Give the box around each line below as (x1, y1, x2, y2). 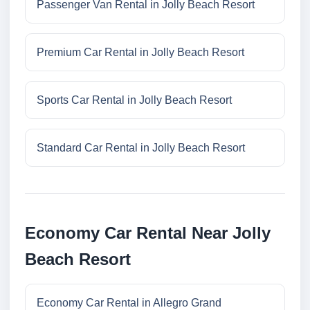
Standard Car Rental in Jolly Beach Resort (37, 142, 245, 154)
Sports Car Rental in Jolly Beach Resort (37, 94, 232, 107)
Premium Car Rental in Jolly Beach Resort (37, 46, 244, 59)
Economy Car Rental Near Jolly (25, 224, 271, 243)
